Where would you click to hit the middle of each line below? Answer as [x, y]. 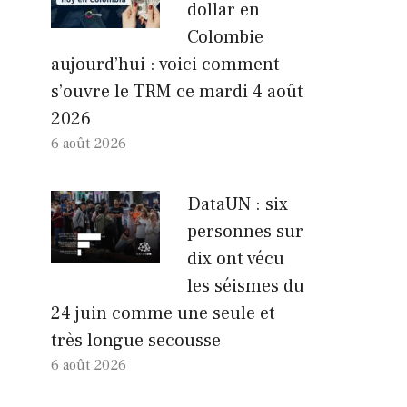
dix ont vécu [236, 258]
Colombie [225, 37]
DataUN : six [238, 204]
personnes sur [245, 231]
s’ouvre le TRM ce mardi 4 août [177, 91]
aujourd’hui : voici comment [165, 64]
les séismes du [246, 286]
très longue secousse [136, 340]
